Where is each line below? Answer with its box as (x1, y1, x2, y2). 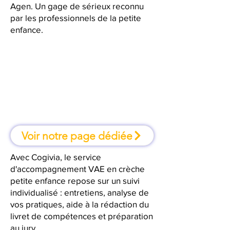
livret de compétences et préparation (10, 211, 153, 221)
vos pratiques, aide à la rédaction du (10, 199, 149, 209)
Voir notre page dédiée (22, 129, 132, 142)
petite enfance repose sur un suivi (10, 176, 140, 185)
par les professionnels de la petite (10, 13, 141, 23)
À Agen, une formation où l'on (15, 75, 149, 87)
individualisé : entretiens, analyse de (10, 187, 149, 197)
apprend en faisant (40, 87, 125, 98)
